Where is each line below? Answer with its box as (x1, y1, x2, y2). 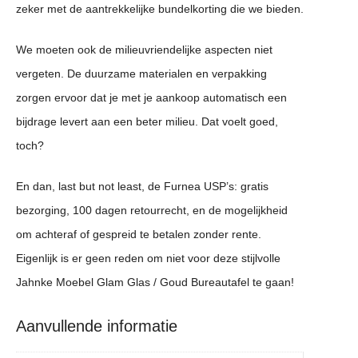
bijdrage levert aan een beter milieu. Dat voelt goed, (16, 115, 278, 129)
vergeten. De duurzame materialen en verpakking (16, 67, 267, 81)
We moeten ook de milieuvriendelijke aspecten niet (16, 43, 272, 57)
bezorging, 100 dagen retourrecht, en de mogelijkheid (16, 204, 288, 217)
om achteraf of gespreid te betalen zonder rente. (16, 228, 261, 241)
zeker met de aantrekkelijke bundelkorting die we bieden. (16, 2, 304, 16)
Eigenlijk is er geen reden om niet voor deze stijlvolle (16, 252, 280, 265)
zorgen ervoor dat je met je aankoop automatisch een (16, 91, 287, 105)
